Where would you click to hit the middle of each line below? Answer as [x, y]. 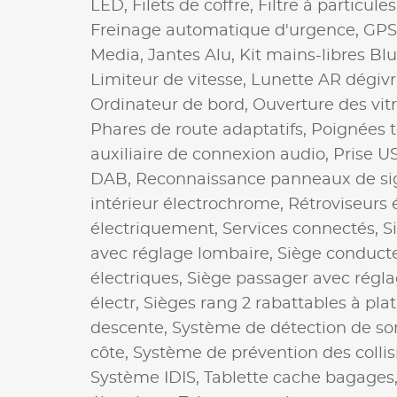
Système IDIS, [147, 378]
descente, [131, 328]
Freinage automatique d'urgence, [227, 31]
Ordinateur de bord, [171, 105]
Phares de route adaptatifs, [201, 130]
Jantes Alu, [194, 55]
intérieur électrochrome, [189, 204]
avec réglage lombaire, [184, 254]
